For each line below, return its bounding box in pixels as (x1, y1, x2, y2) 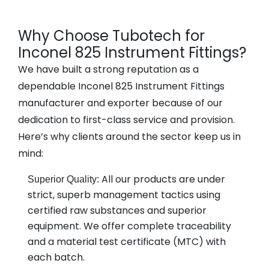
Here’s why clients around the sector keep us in (18, 130, 241, 144)
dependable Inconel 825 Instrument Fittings (18, 79, 225, 93)
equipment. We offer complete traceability (27, 219, 231, 233)
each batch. (27, 250, 85, 264)
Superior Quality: (27, 174, 101, 184)
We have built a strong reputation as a (18, 62, 199, 76)
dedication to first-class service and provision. (18, 113, 235, 127)
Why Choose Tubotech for (18, 26, 205, 46)
